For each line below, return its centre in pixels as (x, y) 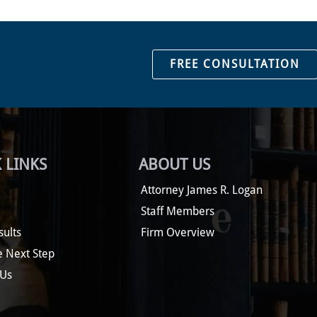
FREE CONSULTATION (235, 64)
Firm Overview (178, 232)
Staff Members (178, 211)
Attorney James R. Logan (202, 190)
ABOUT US (175, 165)
